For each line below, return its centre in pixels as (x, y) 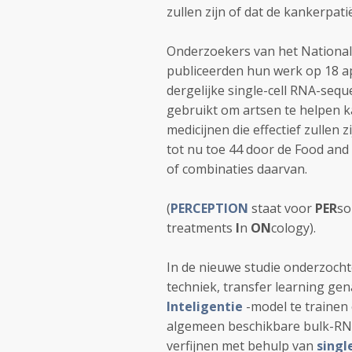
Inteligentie (206, 306)
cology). (293, 228)
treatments (200, 228)
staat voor (282, 208)
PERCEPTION (209, 208)
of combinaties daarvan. (237, 169)
